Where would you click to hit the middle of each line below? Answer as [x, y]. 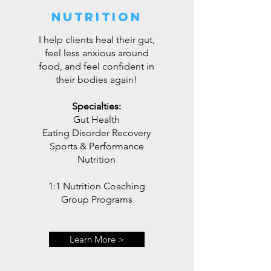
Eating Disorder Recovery [96, 133]
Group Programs [96, 199]
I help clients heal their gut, [96, 40]
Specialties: [96, 106]
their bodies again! [96, 80]
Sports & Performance [96, 146]
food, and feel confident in [96, 66]
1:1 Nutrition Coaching [96, 186]
